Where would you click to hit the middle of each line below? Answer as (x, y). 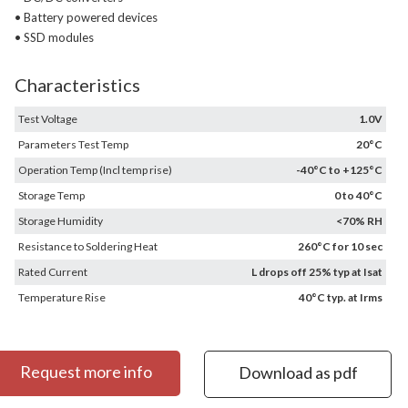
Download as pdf (298, 372)
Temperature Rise (62, 297)
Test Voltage (48, 119)
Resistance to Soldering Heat (88, 246)
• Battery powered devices (86, 17)
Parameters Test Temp (73, 144)
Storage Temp (51, 195)
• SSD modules (54, 37)
